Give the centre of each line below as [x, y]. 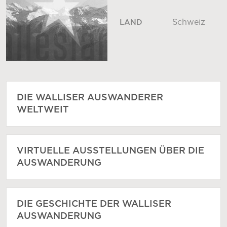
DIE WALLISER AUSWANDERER [90, 98]
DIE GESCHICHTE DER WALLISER [94, 204]
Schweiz [189, 23]
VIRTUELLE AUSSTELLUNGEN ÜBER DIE [110, 151]
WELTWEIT [43, 110]
